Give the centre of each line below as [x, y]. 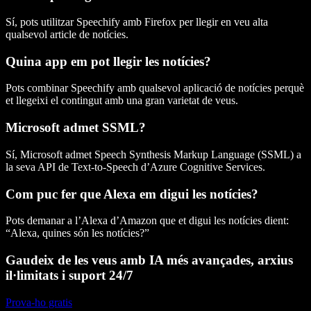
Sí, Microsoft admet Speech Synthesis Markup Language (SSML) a [153, 154]
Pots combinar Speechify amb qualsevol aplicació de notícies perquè [155, 88]
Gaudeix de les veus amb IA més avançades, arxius [149, 260]
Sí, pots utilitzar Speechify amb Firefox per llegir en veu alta [137, 22]
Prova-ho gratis [39, 302]
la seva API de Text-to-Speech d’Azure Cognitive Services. [135, 167]
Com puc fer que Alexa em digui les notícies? [132, 194]
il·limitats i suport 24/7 [69, 276]
